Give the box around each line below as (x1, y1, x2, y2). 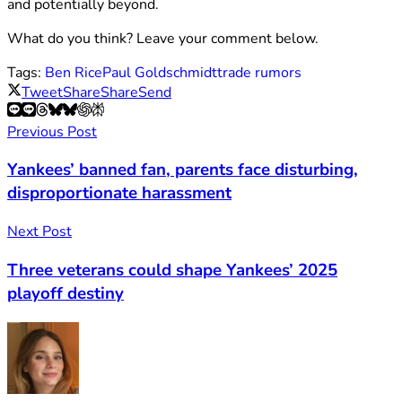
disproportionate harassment (7, 181, 232, 205)
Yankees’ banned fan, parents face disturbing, (7, 158, 358, 182)
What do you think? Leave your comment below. (7, 28, 319, 48)
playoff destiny (7, 281, 124, 305)
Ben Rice (45, 62, 102, 83)
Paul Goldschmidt (102, 62, 217, 83)
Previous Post (7, 121, 97, 142)
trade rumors (217, 62, 301, 83)
